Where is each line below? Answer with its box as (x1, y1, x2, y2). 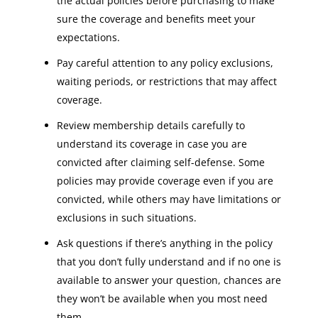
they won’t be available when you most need (56, 292, 268, 305)
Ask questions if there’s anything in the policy (56, 236, 273, 250)
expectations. (56, 31, 120, 44)
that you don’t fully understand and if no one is (56, 255, 281, 268)
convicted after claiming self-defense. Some (56, 155, 265, 169)
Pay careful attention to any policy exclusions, (56, 56, 273, 70)
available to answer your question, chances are (56, 273, 281, 287)
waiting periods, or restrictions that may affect (56, 75, 277, 88)
